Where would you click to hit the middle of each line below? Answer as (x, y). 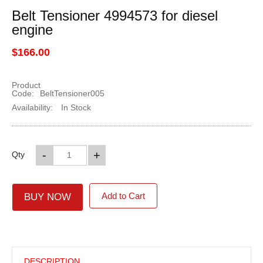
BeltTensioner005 (72, 93)
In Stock (75, 107)
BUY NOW (47, 197)
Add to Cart (123, 195)
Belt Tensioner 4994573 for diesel (114, 15)
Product (26, 85)
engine (32, 29)
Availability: (32, 107)
